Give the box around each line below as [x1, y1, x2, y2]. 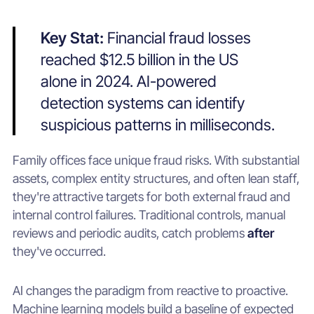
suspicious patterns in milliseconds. [40, 115, 275, 135]
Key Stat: [40, 28, 107, 48]
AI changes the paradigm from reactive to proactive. [12, 282, 288, 298]
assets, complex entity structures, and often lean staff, [12, 170, 299, 186]
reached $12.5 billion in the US [40, 50, 238, 69]
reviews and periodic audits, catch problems [12, 225, 247, 240]
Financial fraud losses [107, 28, 251, 48]
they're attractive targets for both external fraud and [12, 189, 290, 204]
